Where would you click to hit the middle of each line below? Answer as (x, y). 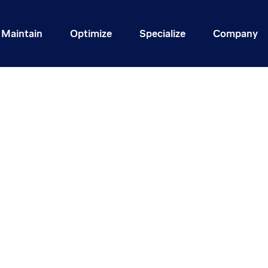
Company (235, 33)
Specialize (162, 33)
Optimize (91, 33)
